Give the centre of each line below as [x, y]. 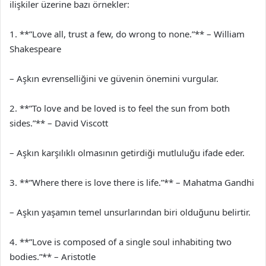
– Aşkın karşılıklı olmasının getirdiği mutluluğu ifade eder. [127, 152]
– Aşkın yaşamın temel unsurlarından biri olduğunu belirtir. [130, 212]
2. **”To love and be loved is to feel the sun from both [120, 108]
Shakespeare [35, 48]
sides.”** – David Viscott [59, 123]
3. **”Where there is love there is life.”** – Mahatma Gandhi [132, 182]
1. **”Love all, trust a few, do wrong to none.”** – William [127, 34]
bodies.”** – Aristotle [53, 256]
